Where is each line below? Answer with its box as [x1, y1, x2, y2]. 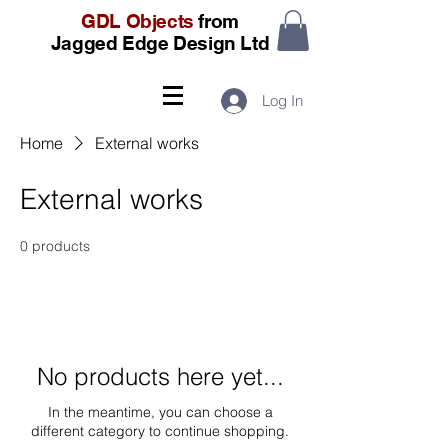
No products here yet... [36, 361, 284, 391]
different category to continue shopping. [31, 421, 289, 440]
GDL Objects [81, 10, 194, 32]
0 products [20, 236, 90, 255]
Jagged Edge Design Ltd [50, 32, 270, 54]
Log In [261, 91, 303, 111]
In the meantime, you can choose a [47, 402, 273, 421]
